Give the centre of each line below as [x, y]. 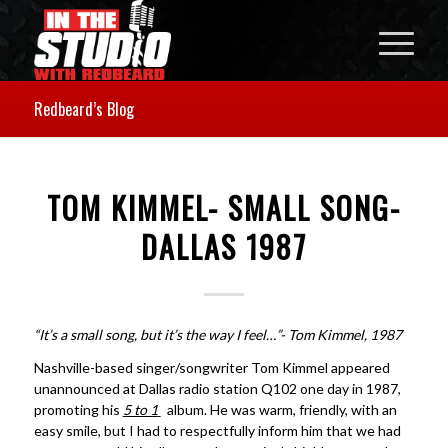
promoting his [78, 409]
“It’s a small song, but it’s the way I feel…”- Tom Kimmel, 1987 [217, 334]
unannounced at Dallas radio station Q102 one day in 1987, [217, 388]
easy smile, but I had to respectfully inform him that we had [217, 430]
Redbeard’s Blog [83, 109]
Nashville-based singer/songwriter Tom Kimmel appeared [211, 367]
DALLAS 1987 [223, 246]
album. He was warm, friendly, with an [278, 409]
